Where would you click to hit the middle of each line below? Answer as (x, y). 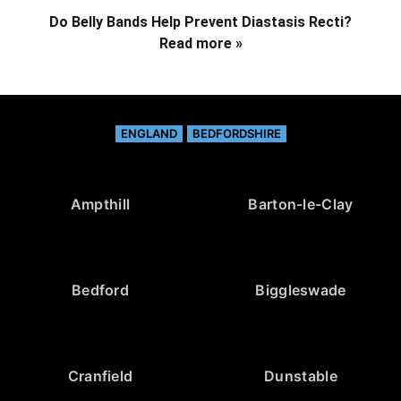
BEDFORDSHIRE (236, 134)
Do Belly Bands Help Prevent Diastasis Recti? (200, 22)
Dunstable (301, 376)
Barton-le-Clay (301, 205)
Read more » (200, 44)
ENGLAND (149, 134)
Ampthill (100, 205)
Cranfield (100, 376)
